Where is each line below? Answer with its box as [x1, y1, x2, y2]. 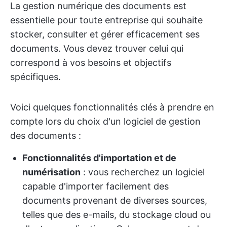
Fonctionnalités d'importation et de [22, 153, 176, 163]
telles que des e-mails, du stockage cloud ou [22, 209, 211, 220]
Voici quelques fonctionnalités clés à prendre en [10, 102, 214, 112]
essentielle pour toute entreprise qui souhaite [10, 15, 203, 25]
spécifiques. [10, 71, 61, 82]
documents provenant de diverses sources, [22, 195, 207, 206]
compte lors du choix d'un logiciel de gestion [10, 116, 201, 127]
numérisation [22, 167, 81, 177]
